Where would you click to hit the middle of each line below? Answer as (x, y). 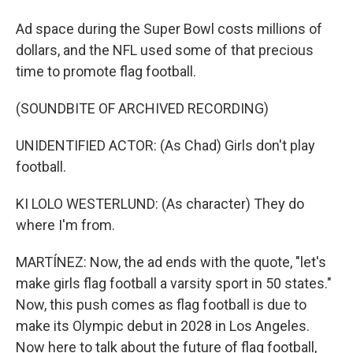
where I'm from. (65, 225)
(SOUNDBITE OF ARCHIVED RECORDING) (142, 108)
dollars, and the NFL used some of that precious (165, 50)
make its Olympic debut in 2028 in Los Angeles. (163, 326)
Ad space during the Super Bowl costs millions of (169, 29)
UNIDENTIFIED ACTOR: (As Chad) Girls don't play (165, 145)
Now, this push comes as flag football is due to (161, 305)
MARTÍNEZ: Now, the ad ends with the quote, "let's (171, 262)
